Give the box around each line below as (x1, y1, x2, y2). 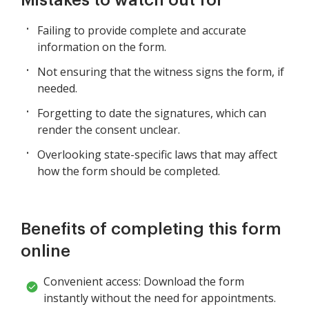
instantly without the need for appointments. (43, 290, 276, 306)
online (21, 242, 70, 259)
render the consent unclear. (37, 121, 180, 137)
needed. (37, 80, 77, 96)
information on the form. (37, 39, 166, 54)
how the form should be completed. (37, 163, 220, 179)
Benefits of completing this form (21, 220, 281, 237)
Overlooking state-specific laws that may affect (37, 146, 277, 162)
